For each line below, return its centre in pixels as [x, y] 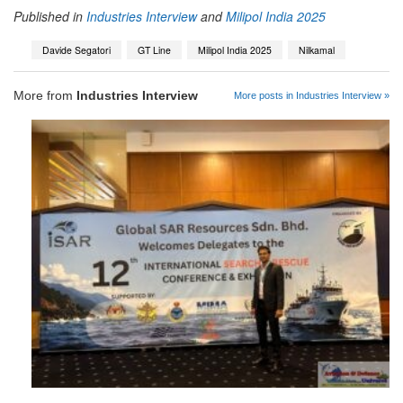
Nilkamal [317, 49]
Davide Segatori [76, 49]
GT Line [154, 49]
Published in [48, 16]
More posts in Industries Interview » [312, 96]
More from [45, 96]
